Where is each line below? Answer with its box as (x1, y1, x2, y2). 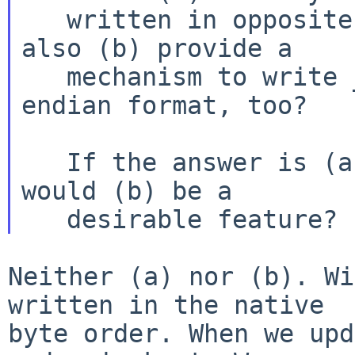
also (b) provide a (21, 33, 292, 63)
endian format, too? (21, 90, 307, 120)
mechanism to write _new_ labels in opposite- (21, 62, 67, 91)
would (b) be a (21, 176, 232, 205)
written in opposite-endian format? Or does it (21, 5, 67, 34)
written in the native (8, 290, 324, 319)
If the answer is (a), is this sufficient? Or (21, 147, 67, 177)
